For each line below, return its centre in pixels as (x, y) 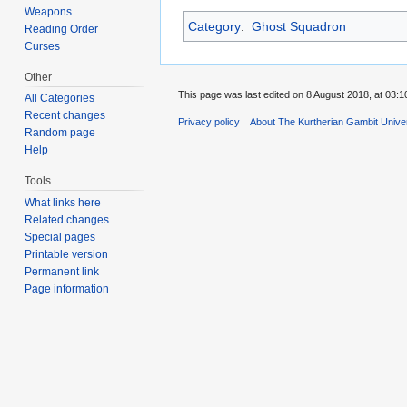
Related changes (67, 220)
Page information (67, 289)
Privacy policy (209, 122)
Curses (43, 46)
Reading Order (62, 29)
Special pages (60, 238)
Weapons (49, 11)
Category (214, 27)
